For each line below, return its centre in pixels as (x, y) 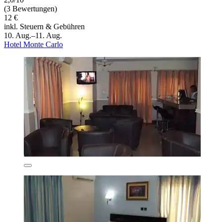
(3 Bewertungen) (30, 9)
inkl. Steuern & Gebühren (44, 27)
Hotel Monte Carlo (33, 45)
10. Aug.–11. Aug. (33, 36)
